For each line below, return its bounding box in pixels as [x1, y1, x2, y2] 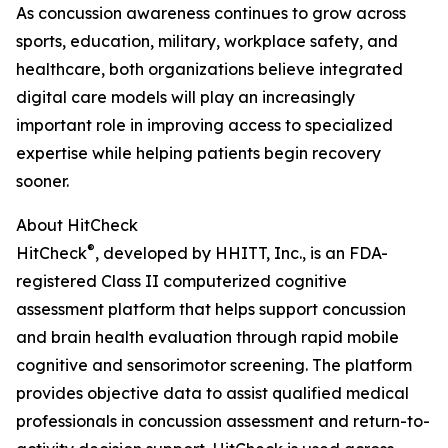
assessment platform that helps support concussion [16, 299, 406, 320]
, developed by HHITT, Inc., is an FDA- [95, 243, 388, 264]
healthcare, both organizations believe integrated [16, 59, 403, 80]
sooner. [16, 171, 69, 192]
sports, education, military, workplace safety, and [16, 31, 398, 52]
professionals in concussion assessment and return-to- [16, 411, 430, 432]
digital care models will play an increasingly [16, 87, 355, 108]
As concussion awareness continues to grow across [16, 3, 406, 24]
